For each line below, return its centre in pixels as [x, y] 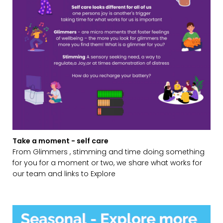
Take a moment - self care [60, 141]
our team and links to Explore [64, 174]
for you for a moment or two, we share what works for [107, 163]
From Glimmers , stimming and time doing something [109, 152]
